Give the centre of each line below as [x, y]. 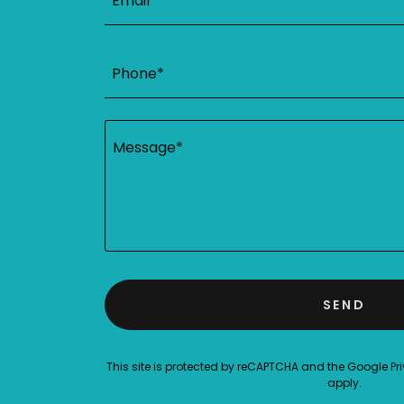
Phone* [138, 74]
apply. [344, 383]
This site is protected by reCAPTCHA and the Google [248, 367]
